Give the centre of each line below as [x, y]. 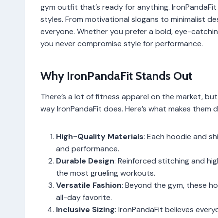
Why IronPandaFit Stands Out [116, 75]
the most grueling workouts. [106, 173]
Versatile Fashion [89, 185]
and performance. [88, 148]
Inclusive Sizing [85, 209]
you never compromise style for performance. [122, 43]
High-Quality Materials [100, 136]
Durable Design [85, 161]
